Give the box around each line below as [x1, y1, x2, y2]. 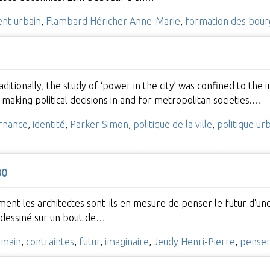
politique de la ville [133, 118, 212, 130]
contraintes [25, 236, 74, 248]
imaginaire [104, 236, 149, 248]
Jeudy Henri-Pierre [153, 236, 235, 248]
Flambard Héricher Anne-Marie [45, 15, 180, 27]
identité [32, 118, 65, 130]
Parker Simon [69, 118, 128, 130]
